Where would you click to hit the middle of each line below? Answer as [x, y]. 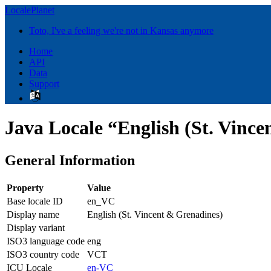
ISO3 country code [43, 254]
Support [44, 84]
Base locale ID [35, 201]
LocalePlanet [30, 10]
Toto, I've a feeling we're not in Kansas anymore [121, 31]
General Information [70, 160]
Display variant [36, 227]
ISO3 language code [46, 241]
